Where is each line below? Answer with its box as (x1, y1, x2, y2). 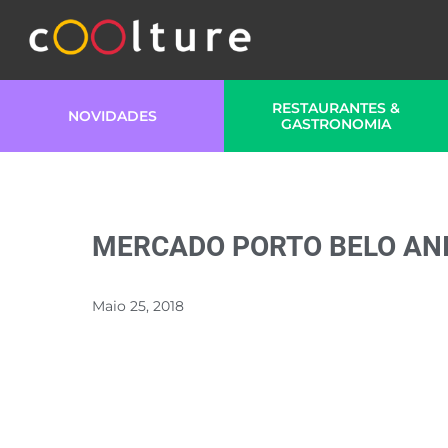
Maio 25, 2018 (92, 297, 184, 315)
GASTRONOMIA (281, 115, 391, 133)
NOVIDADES (67, 107, 157, 125)
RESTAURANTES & (272, 99, 400, 117)
